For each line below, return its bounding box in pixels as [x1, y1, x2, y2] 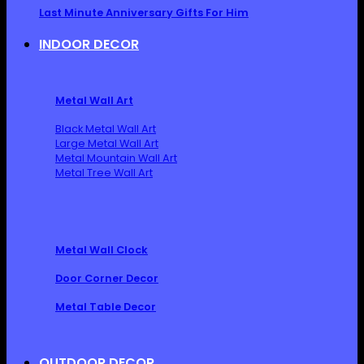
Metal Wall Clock [55, 242, 148, 257]
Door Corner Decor [55, 271, 158, 285]
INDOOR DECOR [39, 35, 139, 54]
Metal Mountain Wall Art [55, 150, 177, 165]
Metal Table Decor [55, 299, 156, 314]
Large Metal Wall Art [55, 136, 158, 150]
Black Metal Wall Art [55, 121, 156, 136]
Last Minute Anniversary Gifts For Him [39, 6, 249, 20]
